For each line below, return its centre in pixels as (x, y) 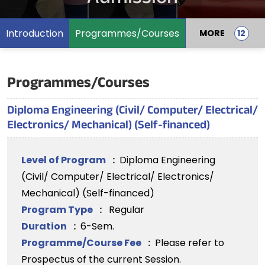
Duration (45, 226)
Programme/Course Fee (82, 243)
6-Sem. (97, 226)
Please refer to (190, 243)
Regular (127, 210)
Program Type (58, 210)
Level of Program (64, 160)
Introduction (35, 33)
